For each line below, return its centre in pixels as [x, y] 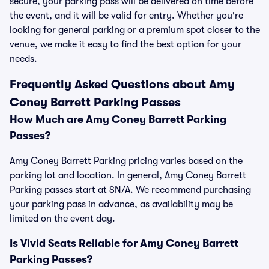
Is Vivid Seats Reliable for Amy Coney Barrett [124, 243]
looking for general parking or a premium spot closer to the [135, 30]
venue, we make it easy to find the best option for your [125, 44]
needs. [23, 59]
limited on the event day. [62, 219]
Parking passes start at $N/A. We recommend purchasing [130, 190]
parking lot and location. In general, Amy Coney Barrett [128, 175]
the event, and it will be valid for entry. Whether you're [126, 16]
